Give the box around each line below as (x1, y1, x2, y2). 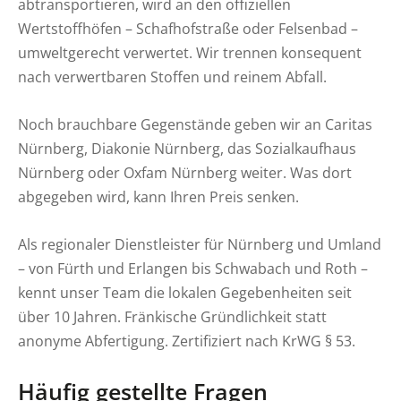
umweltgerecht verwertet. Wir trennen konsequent (18, 41, 362, 63)
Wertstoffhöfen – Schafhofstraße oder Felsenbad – (18, 17, 358, 38)
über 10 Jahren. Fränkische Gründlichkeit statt (18, 306, 327, 328)
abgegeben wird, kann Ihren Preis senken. (18, 186, 299, 208)
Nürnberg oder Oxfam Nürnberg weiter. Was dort (18, 162, 352, 183)
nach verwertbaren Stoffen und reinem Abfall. (18, 65, 327, 87)
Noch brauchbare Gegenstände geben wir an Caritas (18, 114, 372, 135)
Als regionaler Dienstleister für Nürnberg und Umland (18, 234, 381, 255)
